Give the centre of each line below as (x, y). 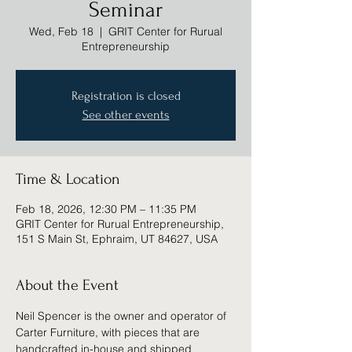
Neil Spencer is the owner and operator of (123, 316)
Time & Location (68, 179)
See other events (126, 115)
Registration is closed (126, 96)
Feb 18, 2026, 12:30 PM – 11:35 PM (106, 209)
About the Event (67, 285)
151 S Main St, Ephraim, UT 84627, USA (117, 239)
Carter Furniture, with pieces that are (109, 332)
